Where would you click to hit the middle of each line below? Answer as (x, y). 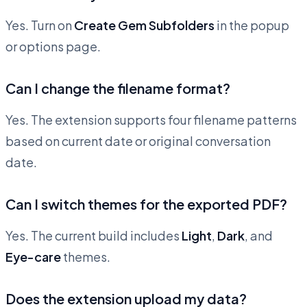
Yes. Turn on (40, 25)
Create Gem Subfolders (144, 25)
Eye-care (33, 257)
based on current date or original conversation (138, 141)
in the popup (252, 25)
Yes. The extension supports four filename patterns (151, 120)
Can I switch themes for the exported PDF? (146, 204)
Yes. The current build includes (94, 236)
